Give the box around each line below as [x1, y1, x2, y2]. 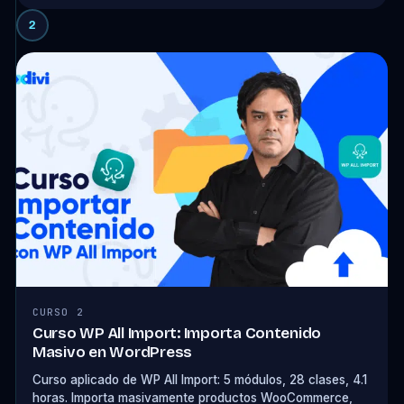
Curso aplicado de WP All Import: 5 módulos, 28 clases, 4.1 [32, 372, 367, 387]
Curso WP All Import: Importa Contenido [32, 324, 322, 343]
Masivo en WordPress [32, 343, 193, 362]
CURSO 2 [32, 306, 84, 318]
